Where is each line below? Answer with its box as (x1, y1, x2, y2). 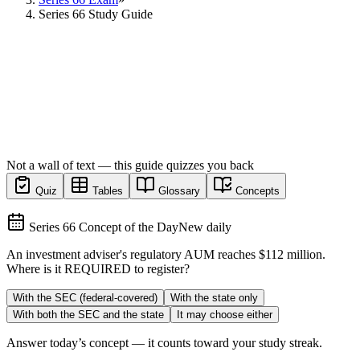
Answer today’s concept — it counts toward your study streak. (6, 335, 322, 350)
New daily (178, 219, 231, 234)
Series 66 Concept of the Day (29, 219, 178, 234)
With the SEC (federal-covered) (13, 291, 157, 304)
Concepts (235, 184, 280, 197)
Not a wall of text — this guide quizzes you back (6, 157, 254, 172)
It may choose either (177, 308, 272, 321)
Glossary (158, 184, 200, 197)
